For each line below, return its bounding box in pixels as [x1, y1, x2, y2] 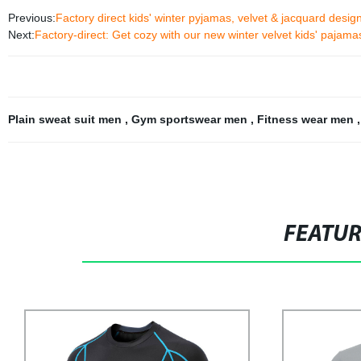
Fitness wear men [256, 113, 357, 126]
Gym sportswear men [131, 113, 251, 126]
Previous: [7, 11, 56, 24]
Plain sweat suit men [7, 113, 125, 126]
